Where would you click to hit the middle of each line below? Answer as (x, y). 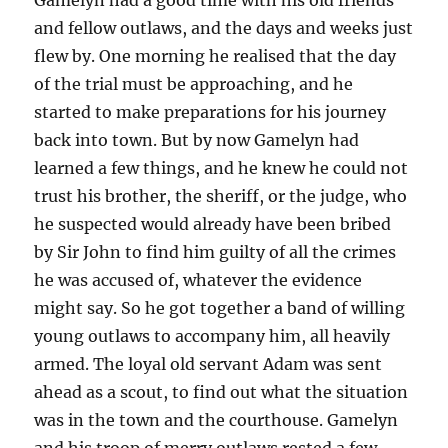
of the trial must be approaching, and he (194, 83)
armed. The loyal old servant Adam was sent (208, 363)
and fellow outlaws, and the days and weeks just (224, 27)
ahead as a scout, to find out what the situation (221, 391)
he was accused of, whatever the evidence (198, 279)
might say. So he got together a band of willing (220, 307)
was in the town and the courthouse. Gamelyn (216, 419)
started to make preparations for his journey (210, 111)
